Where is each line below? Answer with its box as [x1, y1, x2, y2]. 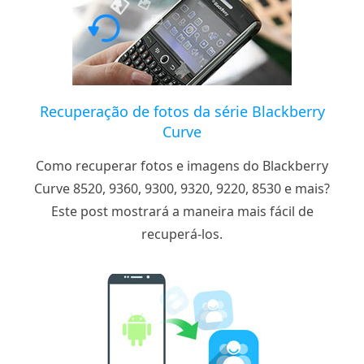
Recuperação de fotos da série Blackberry [39, 101, 325, 121]
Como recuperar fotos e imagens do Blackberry [36, 156, 328, 175]
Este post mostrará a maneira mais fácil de [50, 201, 314, 220]
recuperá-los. [141, 224, 223, 243]
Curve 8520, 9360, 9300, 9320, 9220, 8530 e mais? [34, 179, 330, 197]
